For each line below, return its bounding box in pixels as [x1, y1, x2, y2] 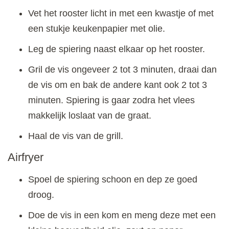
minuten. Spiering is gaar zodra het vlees [28, 95, 195, 105]
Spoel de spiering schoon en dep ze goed [28, 174, 197, 185]
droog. [28, 190, 54, 200]
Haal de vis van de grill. [28, 130, 123, 141]
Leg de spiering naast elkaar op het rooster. [28, 43, 205, 54]
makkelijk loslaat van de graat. [28, 110, 151, 121]
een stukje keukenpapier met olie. [28, 23, 165, 34]
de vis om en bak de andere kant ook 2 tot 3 [28, 79, 207, 90]
